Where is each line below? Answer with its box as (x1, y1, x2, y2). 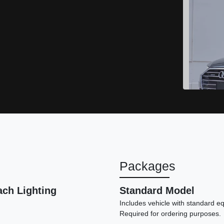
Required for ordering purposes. (119, 209, 221, 218)
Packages (119, 159, 175, 173)
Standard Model (119, 185, 194, 196)
